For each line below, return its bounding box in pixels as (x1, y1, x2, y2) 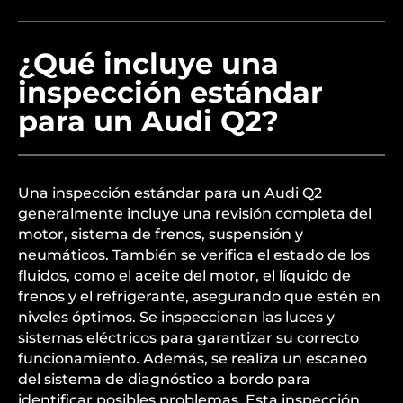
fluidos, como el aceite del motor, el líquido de (18, 267, 351, 284)
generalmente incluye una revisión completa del (18, 205, 372, 222)
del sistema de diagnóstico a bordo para (18, 371, 310, 388)
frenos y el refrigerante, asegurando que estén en (18, 288, 381, 305)
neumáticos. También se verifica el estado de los (18, 246, 370, 264)
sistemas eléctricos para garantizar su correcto (18, 329, 359, 346)
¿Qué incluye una (18, 46, 279, 81)
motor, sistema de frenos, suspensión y (18, 226, 303, 243)
